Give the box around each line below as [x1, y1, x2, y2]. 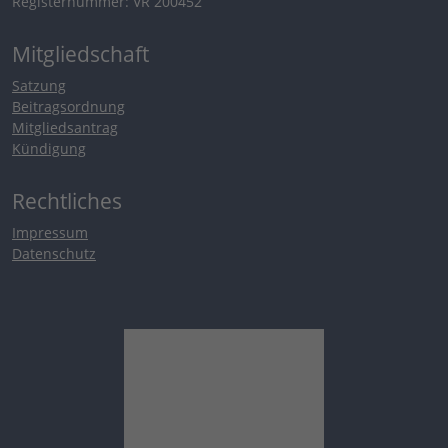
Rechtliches [12, 186, 122, 215]
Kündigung [12, 138, 86, 158]
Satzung [12, 75, 66, 95]
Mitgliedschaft [12, 39, 149, 68]
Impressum [12, 222, 88, 242]
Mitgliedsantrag [12, 117, 118, 137]
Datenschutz [12, 243, 96, 263]
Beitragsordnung [12, 96, 125, 116]
